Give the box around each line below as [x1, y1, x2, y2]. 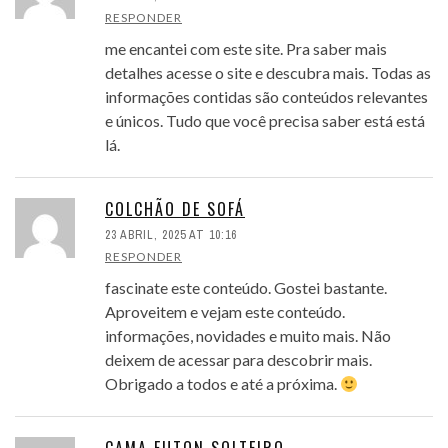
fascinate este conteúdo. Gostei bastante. [105, 278, 387, 298]
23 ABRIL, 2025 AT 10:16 [105, 227, 237, 244]
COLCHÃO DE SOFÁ [105, 197, 245, 222]
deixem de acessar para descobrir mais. [105, 350, 372, 370]
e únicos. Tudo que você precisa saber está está [105, 111, 425, 131]
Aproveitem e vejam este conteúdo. [105, 302, 345, 322]
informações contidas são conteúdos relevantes [105, 87, 428, 107]
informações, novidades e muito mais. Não [105, 326, 391, 346]
